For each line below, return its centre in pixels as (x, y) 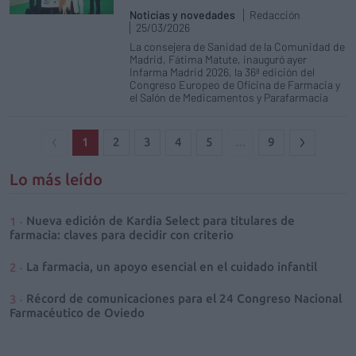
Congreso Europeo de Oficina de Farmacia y (235, 84)
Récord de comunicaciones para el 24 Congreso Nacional (184, 298)
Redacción (275, 14)
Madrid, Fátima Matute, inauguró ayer (219, 59)
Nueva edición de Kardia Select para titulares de (161, 220)
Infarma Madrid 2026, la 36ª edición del (222, 72)
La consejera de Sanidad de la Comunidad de (238, 46)
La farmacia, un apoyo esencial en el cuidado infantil (172, 266)
